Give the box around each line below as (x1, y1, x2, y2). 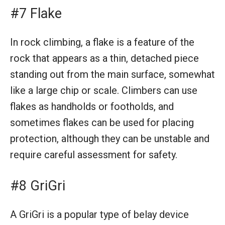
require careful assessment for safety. (10, 148, 177, 161)
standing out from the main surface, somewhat (10, 68, 215, 80)
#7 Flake (10, 5, 62, 22)
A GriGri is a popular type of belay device (10, 208, 189, 220)
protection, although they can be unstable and (10, 132, 209, 145)
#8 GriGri (10, 177, 65, 194)
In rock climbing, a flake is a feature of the (10, 36, 194, 48)
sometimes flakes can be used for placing (10, 116, 194, 129)
